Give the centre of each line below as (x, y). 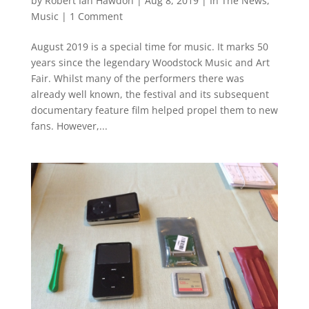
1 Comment (96, 16)
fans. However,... (69, 126)
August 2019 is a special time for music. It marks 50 (149, 47)
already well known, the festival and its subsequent (150, 94)
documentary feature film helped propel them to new (154, 110)
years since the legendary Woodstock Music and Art (150, 62)
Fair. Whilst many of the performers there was (137, 78)
